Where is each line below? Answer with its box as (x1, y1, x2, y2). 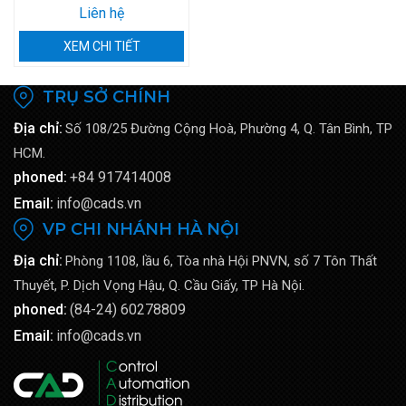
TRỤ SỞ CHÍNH (43, 87, 170, 107)
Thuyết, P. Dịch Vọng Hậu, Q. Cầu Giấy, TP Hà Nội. (14, 277, 304, 294)
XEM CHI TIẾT (63, 39, 140, 53)
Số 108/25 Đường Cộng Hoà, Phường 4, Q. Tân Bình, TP (65, 121, 392, 137)
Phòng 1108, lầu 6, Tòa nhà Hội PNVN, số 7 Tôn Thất (65, 253, 377, 269)
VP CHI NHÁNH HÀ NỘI (43, 219, 239, 239)
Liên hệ (79, 5, 124, 22)
